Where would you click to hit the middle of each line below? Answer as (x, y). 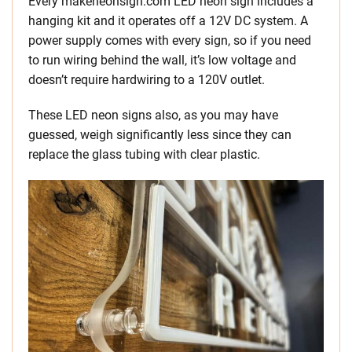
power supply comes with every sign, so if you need (170, 41)
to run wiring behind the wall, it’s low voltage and (162, 60)
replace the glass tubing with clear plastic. (144, 155)
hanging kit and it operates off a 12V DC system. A (168, 21)
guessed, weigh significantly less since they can (160, 135)
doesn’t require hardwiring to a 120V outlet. (147, 80)
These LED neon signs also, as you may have (153, 115)
